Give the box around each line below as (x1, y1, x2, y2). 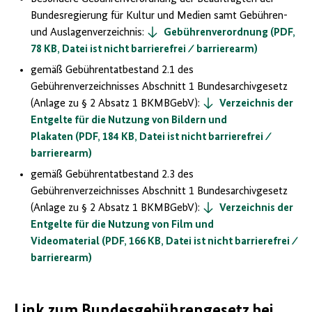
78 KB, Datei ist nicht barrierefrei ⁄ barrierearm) (31, 44, 258, 56)
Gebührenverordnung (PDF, (164, 27, 295, 39)
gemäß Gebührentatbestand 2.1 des (31, 65, 194, 77)
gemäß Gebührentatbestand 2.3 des (31, 169, 194, 181)
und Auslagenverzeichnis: (31, 27, 147, 39)
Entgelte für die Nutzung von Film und (31, 219, 214, 231)
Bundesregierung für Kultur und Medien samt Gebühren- (31, 10, 288, 22)
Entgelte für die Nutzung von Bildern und (31, 115, 227, 127)
